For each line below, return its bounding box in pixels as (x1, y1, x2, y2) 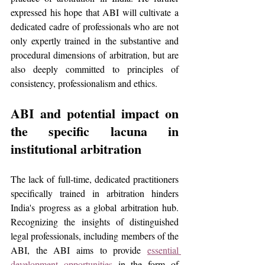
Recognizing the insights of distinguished (11, 215, 179, 228)
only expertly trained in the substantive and (11, 34, 179, 47)
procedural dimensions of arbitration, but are (11, 49, 179, 61)
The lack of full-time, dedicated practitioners (11, 173, 179, 185)
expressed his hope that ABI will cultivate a (11, 6, 179, 18)
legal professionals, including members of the (11, 230, 179, 242)
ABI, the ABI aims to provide (11, 244, 147, 256)
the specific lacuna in (11, 121, 179, 141)
